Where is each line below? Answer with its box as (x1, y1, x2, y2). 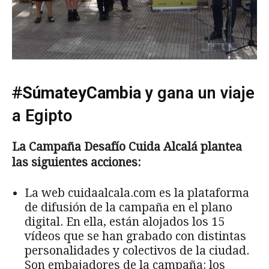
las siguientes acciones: (12, 156, 141, 170)
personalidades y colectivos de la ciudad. (25, 244, 249, 258)
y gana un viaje (145, 83, 255, 103)
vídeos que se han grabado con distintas (25, 229, 246, 244)
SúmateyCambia (22, 83, 145, 103)
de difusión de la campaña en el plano (25, 201, 232, 215)
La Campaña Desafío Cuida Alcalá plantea (12, 140, 242, 154)
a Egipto (12, 106, 72, 126)
